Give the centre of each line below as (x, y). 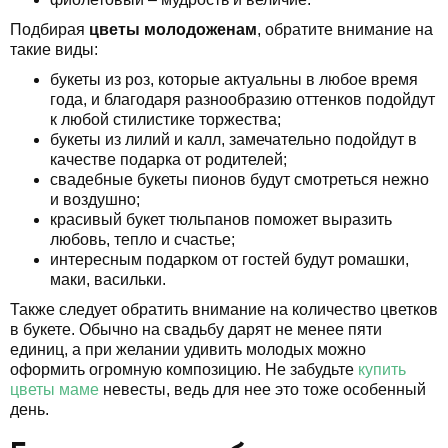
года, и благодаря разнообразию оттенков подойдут (242, 99)
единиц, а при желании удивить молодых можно (188, 349)
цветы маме (54, 389)
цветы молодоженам (173, 29)
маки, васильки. (108, 279)
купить (382, 369)
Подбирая (49, 29)
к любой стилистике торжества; (165, 119)
